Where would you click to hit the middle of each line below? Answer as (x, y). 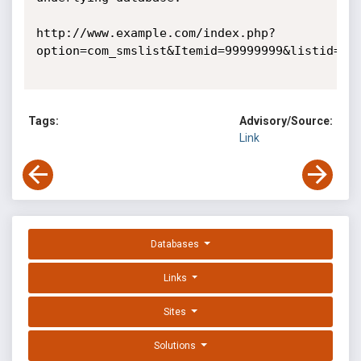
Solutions (176, 346)
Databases (176, 245)
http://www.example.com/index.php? (156, 33)
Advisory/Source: (286, 121)
